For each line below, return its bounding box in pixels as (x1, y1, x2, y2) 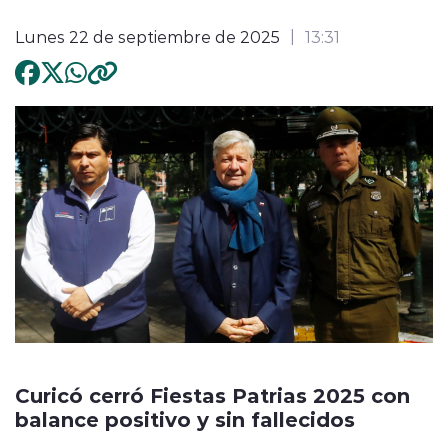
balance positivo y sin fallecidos (15, 404, 355, 432)
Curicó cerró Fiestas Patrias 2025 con (15, 380, 410, 408)
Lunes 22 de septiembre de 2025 (15, 25, 280, 47)
